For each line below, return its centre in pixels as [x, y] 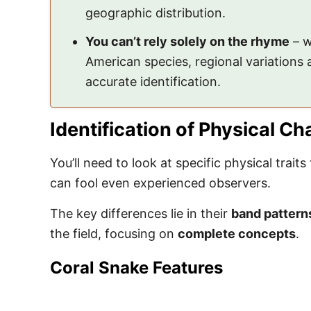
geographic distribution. [155, 13]
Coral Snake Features [136, 268]
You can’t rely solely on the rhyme [187, 41]
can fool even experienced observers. [160, 183]
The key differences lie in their [141, 213]
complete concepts [237, 234]
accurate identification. [153, 82]
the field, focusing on [114, 234]
